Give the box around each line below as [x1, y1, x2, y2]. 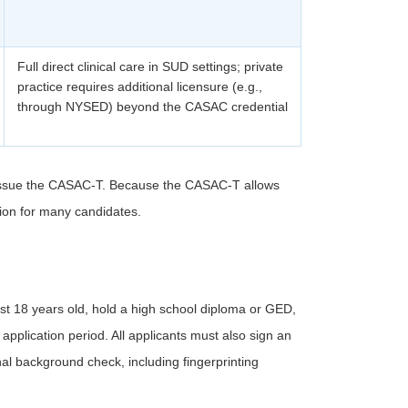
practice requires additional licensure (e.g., [17, 79, 262, 94]
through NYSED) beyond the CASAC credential [17, 99, 288, 114]
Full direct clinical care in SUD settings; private [17, 59, 283, 74]
